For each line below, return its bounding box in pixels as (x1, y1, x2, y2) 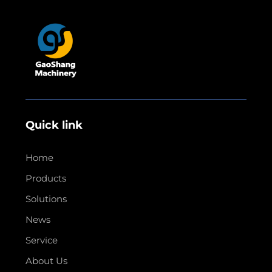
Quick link (25, 118, 83, 132)
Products (25, 172, 66, 184)
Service (25, 234, 58, 246)
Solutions (25, 192, 67, 205)
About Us (25, 254, 67, 267)
